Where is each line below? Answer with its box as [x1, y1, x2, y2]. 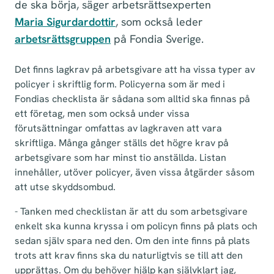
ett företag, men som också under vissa [15, 107, 190, 120]
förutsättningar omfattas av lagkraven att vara [15, 122, 222, 135]
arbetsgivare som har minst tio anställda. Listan [15, 151, 226, 164]
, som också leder [116, 15, 202, 29]
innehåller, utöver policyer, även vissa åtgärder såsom [15, 166, 254, 179]
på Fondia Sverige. [111, 32, 204, 46]
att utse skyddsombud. [15, 180, 116, 193]
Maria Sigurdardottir [15, 15, 116, 29]
